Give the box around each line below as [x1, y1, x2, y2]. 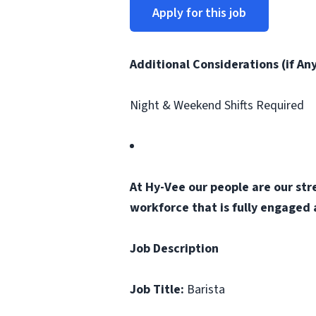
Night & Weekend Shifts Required [130, 97, 304, 114]
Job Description [130, 240, 219, 257]
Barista [187, 281, 225, 298]
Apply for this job [152, 4, 246, 22]
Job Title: [130, 281, 187, 298]
